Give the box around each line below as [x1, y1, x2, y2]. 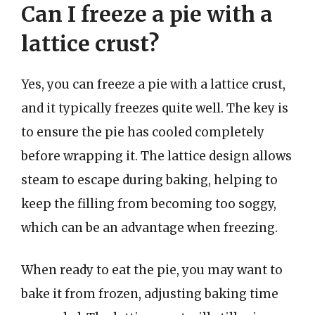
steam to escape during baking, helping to [21, 172, 278, 188]
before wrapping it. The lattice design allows [21, 148, 292, 164]
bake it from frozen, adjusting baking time [21, 285, 278, 302]
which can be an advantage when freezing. [21, 220, 278, 236]
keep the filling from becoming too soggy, [21, 196, 276, 212]
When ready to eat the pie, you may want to [21, 262, 283, 278]
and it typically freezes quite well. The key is [21, 101, 288, 116]
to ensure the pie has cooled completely [21, 124, 264, 140]
